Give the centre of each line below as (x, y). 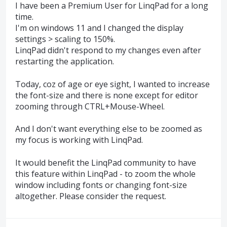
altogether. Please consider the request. (91, 196)
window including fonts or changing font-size (101, 185)
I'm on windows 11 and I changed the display (99, 28)
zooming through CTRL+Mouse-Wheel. (90, 106)
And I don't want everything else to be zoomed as (109, 129)
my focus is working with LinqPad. (79, 140)
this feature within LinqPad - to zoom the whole (105, 174)
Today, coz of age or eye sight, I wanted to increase (112, 84)
